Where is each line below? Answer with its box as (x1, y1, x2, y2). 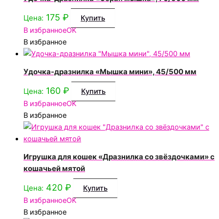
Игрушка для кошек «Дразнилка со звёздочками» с (23, 152, 215, 161)
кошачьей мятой (23, 163, 85, 173)
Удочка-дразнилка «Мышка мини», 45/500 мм (23, 66, 197, 76)
